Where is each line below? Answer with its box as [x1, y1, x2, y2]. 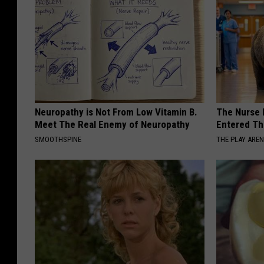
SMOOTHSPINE [35, 135, 81, 144]
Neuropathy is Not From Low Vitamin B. [35, 106, 197, 118]
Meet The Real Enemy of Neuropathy [35, 118, 190, 131]
